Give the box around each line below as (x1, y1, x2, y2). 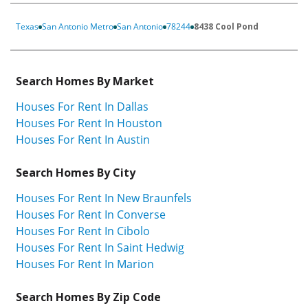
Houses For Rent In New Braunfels (16, 190, 192, 206)
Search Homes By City (16, 164, 135, 180)
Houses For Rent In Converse (16, 206, 166, 222)
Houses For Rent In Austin (16, 131, 150, 147)
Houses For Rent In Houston (16, 115, 162, 131)
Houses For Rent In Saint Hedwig (16, 239, 184, 255)
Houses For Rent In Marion (16, 256, 154, 272)
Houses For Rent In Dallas (16, 98, 148, 114)
